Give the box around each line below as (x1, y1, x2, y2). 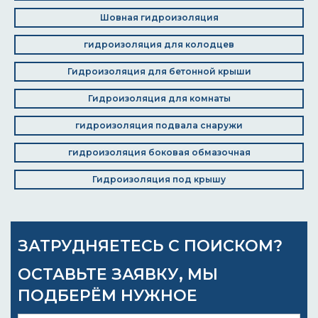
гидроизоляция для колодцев (84, 39, 234, 50)
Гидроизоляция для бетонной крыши (67, 66, 251, 77)
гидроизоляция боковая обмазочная (67, 147, 251, 158)
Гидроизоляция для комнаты (87, 93, 231, 104)
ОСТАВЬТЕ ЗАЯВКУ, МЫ (18, 265, 218, 284)
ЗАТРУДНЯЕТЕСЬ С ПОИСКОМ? (18, 236, 283, 256)
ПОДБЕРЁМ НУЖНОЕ (18, 286, 197, 305)
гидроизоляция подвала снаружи (75, 120, 243, 131)
